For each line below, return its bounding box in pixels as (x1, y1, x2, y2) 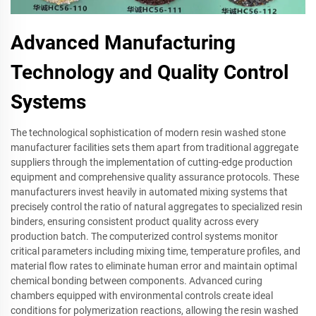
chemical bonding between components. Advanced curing (11, 274, 262, 286)
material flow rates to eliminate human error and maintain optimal (11, 260, 297, 272)
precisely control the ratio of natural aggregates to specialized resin (11, 200, 303, 212)
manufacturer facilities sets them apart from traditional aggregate (11, 141, 298, 153)
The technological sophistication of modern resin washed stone (11, 126, 286, 138)
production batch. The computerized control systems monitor (11, 230, 278, 242)
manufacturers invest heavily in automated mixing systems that (11, 186, 288, 197)
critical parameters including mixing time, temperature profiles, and (11, 245, 300, 257)
